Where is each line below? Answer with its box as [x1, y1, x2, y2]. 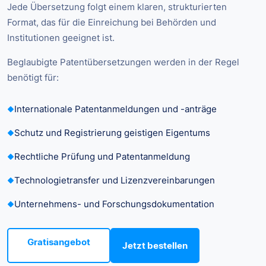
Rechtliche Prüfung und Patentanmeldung [14, 151, 190, 163]
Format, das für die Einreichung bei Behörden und [7, 17, 216, 28]
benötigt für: [7, 72, 59, 84]
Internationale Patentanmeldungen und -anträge [14, 103, 217, 115]
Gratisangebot [27, 236, 90, 248]
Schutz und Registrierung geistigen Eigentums [14, 127, 210, 139]
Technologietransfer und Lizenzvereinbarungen [14, 175, 215, 186]
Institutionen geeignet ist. [7, 32, 115, 44]
